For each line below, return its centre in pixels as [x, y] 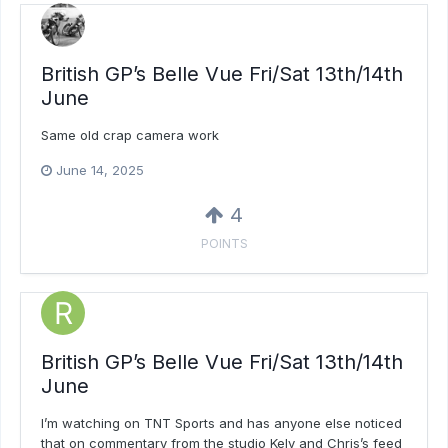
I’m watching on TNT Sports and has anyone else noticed [221, 423]
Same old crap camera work [130, 135]
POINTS [224, 244]
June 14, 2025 [100, 170]
